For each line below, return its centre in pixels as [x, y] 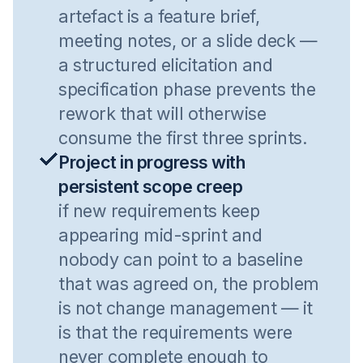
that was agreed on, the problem [189, 284]
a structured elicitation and [165, 65]
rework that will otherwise [162, 113]
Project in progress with [152, 162]
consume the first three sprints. [183, 138]
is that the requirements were [175, 332]
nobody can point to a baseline [180, 259]
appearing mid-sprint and [160, 235]
